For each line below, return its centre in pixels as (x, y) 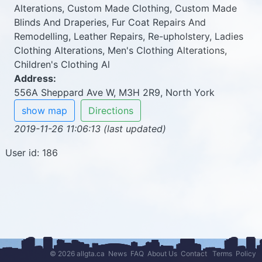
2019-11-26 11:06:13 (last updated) (90, 129)
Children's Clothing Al (62, 64)
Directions (111, 111)
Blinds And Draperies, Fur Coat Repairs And (110, 22)
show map (44, 111)
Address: (35, 78)
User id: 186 (32, 153)
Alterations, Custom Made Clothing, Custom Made (125, 8)
